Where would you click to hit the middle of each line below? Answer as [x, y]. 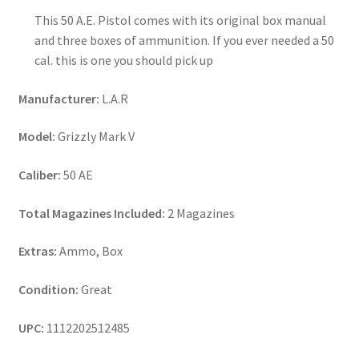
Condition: [48, 289]
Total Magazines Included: [91, 213]
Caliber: [39, 175]
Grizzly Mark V [95, 137]
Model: [36, 137]
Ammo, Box [89, 251]
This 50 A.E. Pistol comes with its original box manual [180, 20]
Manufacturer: [58, 98]
